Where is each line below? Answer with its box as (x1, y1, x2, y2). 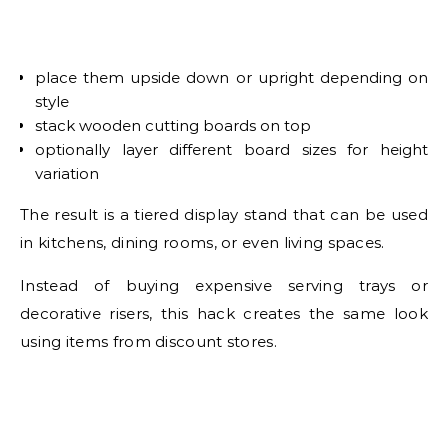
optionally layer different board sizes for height (35, 140, 428, 160)
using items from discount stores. (20, 332, 277, 352)
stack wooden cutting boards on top (35, 116, 311, 136)
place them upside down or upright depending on (35, 68, 428, 88)
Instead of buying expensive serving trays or (20, 276, 428, 296)
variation (35, 164, 99, 184)
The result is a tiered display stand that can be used (20, 205, 428, 225)
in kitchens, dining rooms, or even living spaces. (20, 233, 385, 253)
